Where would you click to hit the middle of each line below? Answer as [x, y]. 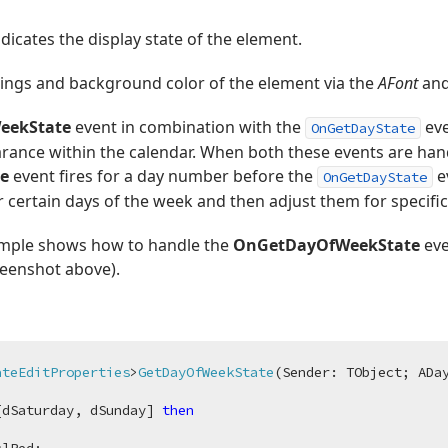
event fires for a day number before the [163, 176]
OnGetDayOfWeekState [326, 245]
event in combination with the [188, 127]
